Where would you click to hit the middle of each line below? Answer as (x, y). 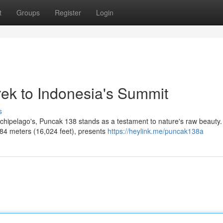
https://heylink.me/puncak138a (156, 131)
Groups (28, 12)
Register (68, 12)
